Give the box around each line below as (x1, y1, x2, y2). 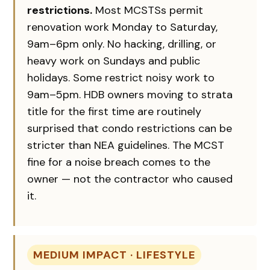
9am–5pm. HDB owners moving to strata (27, 87, 233, 102)
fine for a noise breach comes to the (27, 154, 211, 169)
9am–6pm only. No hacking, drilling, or (27, 36, 217, 51)
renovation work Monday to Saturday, (27, 19, 218, 34)
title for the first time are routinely (27, 104, 202, 119)
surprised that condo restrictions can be (27, 121, 233, 136)
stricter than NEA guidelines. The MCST (27, 137, 225, 152)
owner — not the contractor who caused (27, 171, 233, 186)
